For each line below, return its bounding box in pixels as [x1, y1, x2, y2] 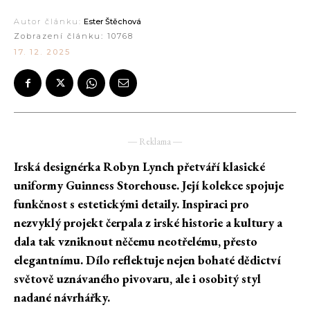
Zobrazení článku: [14, 31, 107, 42]
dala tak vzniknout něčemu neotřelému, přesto [14, 233, 257, 250]
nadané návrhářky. [14, 289, 113, 306]
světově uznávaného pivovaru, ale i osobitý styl [14, 271, 261, 287]
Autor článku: [14, 17, 82, 27]
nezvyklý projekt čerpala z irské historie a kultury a [14, 215, 282, 231]
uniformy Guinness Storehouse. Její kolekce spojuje [14, 177, 284, 194]
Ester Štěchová [84, 17, 141, 27]
